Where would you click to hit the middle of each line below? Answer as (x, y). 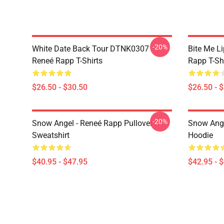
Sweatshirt (51, 135)
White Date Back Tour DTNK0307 (90, 49)
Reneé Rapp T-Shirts (67, 61)
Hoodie (200, 135)
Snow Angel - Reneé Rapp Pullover (92, 123)
